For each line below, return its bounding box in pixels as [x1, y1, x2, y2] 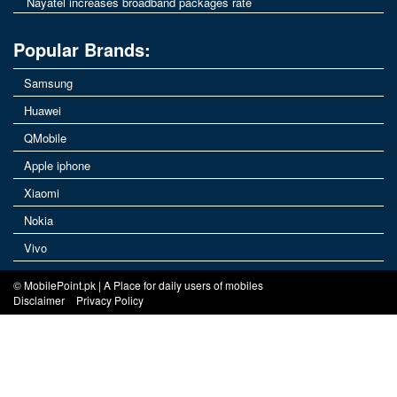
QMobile [24, 129, 66, 147]
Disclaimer [13, 292, 65, 308]
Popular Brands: [13, 36, 151, 63]
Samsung [24, 74, 73, 92]
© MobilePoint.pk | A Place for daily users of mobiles [13, 277, 263, 293]
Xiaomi [24, 184, 59, 202]
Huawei [24, 102, 61, 120]
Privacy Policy [76, 292, 144, 308]
